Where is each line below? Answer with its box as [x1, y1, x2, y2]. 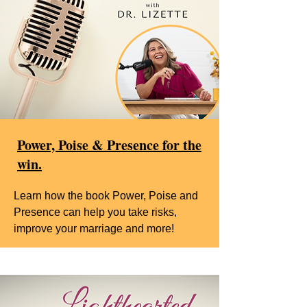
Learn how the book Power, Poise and [14, 189, 198, 201]
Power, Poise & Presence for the [17, 134, 201, 155]
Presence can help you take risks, [14, 206, 177, 218]
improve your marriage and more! [14, 222, 174, 234]
